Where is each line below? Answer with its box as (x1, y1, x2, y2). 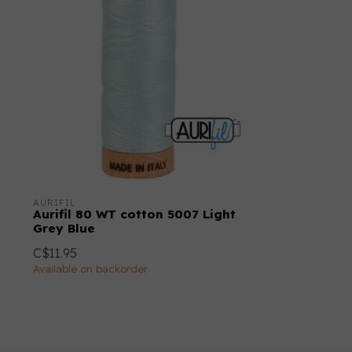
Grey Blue (33, 221, 95, 236)
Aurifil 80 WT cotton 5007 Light (33, 207, 236, 222)
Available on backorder (33, 262, 148, 276)
